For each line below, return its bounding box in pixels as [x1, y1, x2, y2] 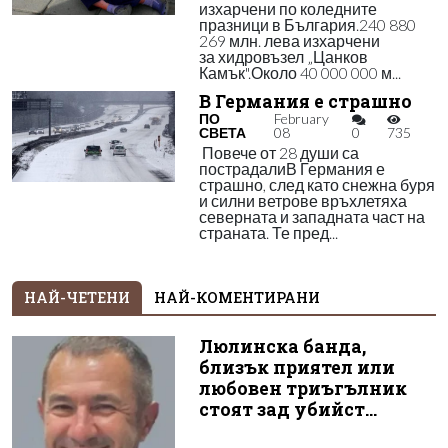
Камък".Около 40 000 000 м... [198, 63, 401, 82]
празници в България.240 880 [198, 15, 416, 34]
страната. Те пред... [198, 223, 338, 242]
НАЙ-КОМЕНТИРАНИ [154, 288, 320, 307]
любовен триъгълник [198, 377, 407, 400]
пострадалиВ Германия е [198, 159, 385, 178]
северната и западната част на [198, 207, 425, 226]
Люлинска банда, [198, 335, 366, 358]
